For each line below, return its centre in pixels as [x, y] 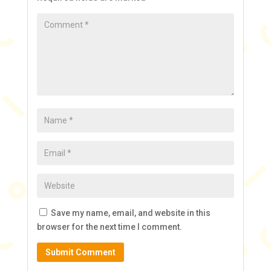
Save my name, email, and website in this [130, 213]
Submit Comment [80, 252]
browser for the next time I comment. [109, 227]
